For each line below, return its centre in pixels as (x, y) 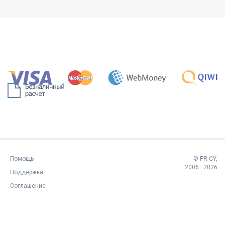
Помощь (22, 158)
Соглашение (28, 186)
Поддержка (27, 172)
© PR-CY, (205, 158)
